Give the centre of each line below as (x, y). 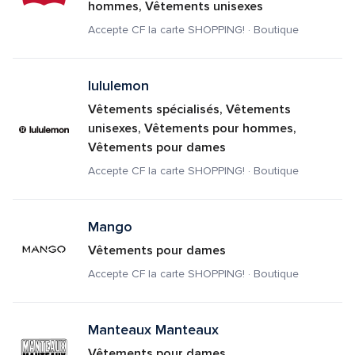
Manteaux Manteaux (153, 330)
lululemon (118, 86)
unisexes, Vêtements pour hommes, (192, 128)
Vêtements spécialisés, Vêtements (189, 109)
